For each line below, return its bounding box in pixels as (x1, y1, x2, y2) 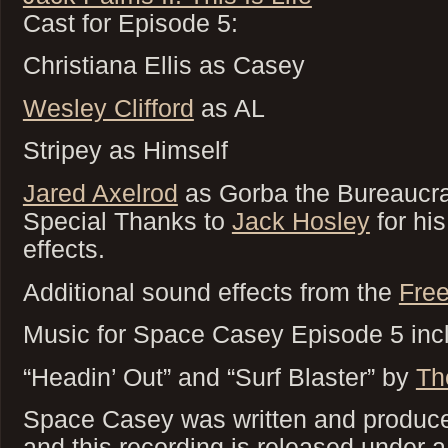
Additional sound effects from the (22, 277, 399, 306)
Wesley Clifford (22, 93, 194, 122)
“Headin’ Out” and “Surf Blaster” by (22, 362, 416, 391)
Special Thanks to (22, 206, 232, 235)
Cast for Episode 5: (22, 8, 238, 37)
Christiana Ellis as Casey (22, 51, 305, 80)
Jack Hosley (231, 206, 370, 235)
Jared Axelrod (22, 178, 178, 207)
